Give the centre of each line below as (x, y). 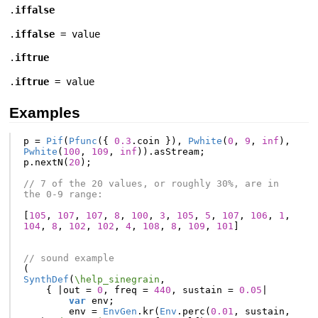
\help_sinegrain (117, 279)
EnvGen (120, 311)
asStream (176, 151)
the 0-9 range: (63, 194)
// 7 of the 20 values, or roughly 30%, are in (151, 183)
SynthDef (46, 279)
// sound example (68, 258)
